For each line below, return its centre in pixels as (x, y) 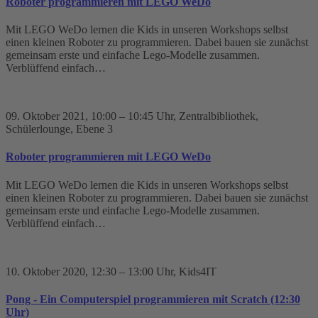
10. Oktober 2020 (45, 271)
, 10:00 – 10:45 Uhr (129, 116)
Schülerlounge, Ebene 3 (59, 128)
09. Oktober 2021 (45, 116)
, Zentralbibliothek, (216, 116)
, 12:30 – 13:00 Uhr (129, 271)
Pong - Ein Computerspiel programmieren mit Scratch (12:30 (153, 299)
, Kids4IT (195, 271)
